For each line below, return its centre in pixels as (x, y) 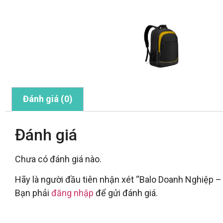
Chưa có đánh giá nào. (58, 159)
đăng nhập (72, 193)
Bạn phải (33, 193)
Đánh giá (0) (48, 99)
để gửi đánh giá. (126, 193)
